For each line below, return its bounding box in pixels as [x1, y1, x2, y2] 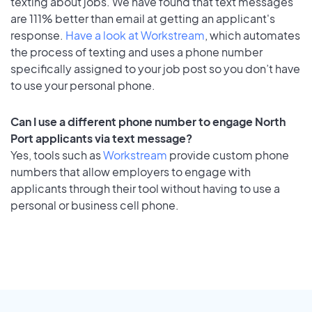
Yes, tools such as [10, 148, 103, 163]
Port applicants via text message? [10, 131, 192, 146]
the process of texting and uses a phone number [10, 44, 263, 59]
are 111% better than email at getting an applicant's [10, 10, 275, 26]
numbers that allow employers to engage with [10, 164, 251, 180]
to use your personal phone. [10, 77, 155, 93]
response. [10, 27, 65, 42]
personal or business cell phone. [10, 198, 179, 213]
